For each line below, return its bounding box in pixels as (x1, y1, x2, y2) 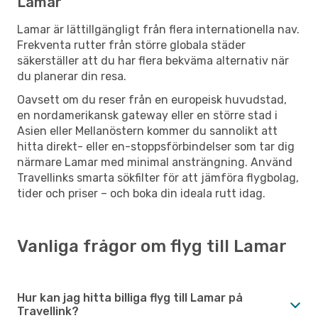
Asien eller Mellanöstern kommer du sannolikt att (17, 124, 278, 138)
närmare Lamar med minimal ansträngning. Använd (17, 155, 292, 169)
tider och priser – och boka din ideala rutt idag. (17, 186, 265, 200)
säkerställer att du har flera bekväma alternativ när (17, 53, 289, 67)
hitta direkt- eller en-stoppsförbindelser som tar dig (17, 139, 295, 153)
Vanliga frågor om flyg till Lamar (17, 236, 287, 256)
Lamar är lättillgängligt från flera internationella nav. (17, 22, 300, 36)
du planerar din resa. (17, 69, 126, 83)
